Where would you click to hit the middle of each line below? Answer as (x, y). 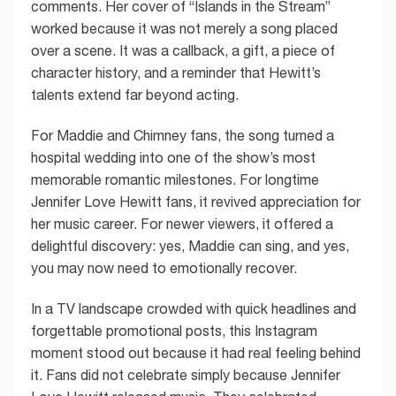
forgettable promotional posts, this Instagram (174, 331)
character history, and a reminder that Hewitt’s (176, 73)
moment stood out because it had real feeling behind (196, 353)
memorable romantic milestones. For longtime (175, 180)
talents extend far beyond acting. (135, 95)
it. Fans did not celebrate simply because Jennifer (186, 375)
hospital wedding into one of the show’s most (173, 158)
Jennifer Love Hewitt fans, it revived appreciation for (196, 202)
